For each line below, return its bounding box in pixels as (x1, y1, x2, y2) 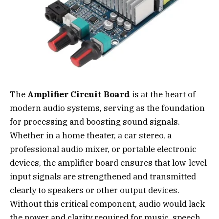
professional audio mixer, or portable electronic (10, 143, 197, 154)
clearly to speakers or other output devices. (10, 184, 179, 196)
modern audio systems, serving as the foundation (10, 102, 205, 113)
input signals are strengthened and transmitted (10, 171, 196, 182)
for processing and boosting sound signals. (10, 116, 180, 127)
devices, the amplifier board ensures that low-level (10, 157, 207, 168)
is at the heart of (130, 88, 196, 100)
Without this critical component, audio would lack (10, 198, 205, 209)
